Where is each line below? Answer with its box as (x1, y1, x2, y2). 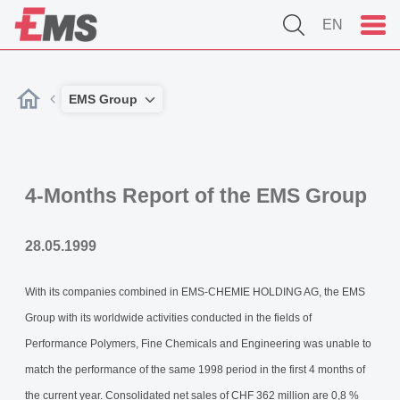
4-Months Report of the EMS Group (25, 184, 367, 207)
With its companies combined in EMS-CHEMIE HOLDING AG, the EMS (25, 286, 365, 298)
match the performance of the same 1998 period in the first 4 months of (25, 363, 365, 376)
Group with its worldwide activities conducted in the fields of (25, 312, 312, 324)
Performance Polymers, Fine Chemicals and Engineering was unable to (25, 337, 371, 350)
